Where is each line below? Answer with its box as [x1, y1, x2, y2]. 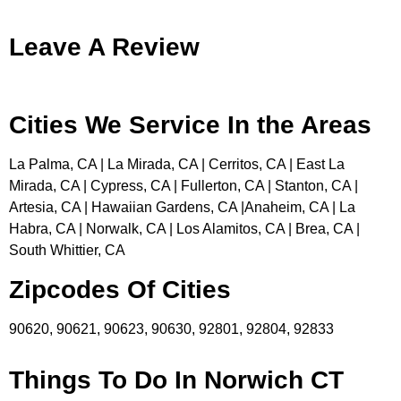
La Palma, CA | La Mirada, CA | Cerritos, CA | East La [9, 157, 345, 173]
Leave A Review [9, 32, 200, 61]
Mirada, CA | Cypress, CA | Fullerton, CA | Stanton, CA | [9, 178, 358, 194]
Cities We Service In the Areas [9, 111, 371, 140]
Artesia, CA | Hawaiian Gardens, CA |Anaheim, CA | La [9, 200, 355, 216]
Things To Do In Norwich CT [9, 365, 344, 394]
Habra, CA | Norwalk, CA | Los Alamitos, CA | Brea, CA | [9, 221, 360, 237]
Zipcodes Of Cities [9, 275, 231, 303]
